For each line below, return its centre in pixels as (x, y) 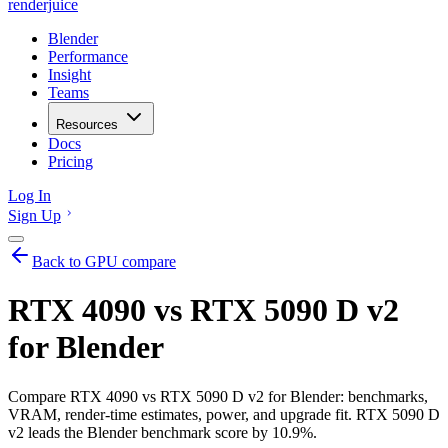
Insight (69, 74)
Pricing (70, 161)
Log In (29, 195)
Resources (87, 124)
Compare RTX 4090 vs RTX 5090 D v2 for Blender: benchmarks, (218, 396)
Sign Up (34, 215)
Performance (88, 56)
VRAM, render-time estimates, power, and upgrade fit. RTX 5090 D (224, 414)
